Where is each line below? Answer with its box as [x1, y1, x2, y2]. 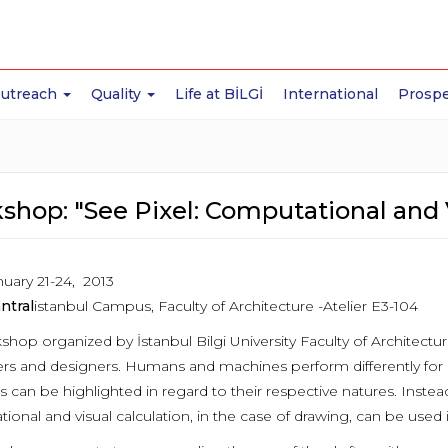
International [283, 85, 379, 103]
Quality [91, 85, 146, 103]
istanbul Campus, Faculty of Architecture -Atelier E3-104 [33, 297, 430, 315]
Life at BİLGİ [175, 85, 264, 103]
